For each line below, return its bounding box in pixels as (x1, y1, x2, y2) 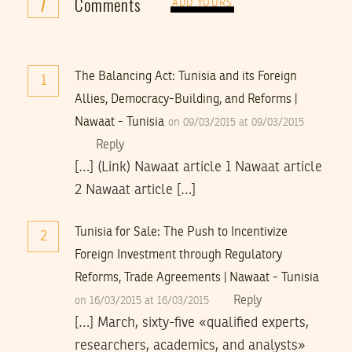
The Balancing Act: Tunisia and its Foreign (75, 71, 297, 84)
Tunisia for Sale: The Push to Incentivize (75, 226, 288, 240)
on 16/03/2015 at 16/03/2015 (75, 295, 212, 307)
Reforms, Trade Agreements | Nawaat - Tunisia (75, 272, 319, 285)
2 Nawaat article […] (75, 183, 196, 198)
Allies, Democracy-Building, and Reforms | (75, 93, 297, 107)
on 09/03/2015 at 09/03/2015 (168, 117, 304, 129)
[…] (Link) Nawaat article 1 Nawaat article (75, 160, 322, 175)
